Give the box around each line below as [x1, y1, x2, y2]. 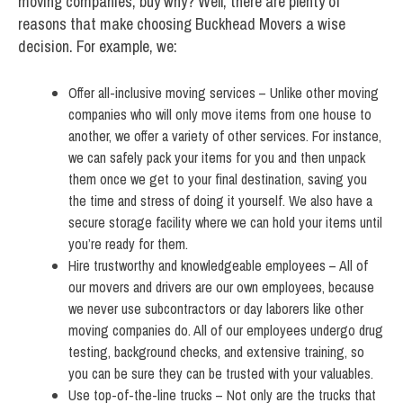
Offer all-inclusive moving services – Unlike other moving [68, 83, 379, 103]
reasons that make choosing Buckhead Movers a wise [18, 13, 345, 36]
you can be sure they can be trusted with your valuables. [68, 363, 373, 384]
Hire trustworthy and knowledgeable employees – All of [68, 255, 368, 276]
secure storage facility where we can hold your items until [68, 212, 382, 233]
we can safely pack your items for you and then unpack [68, 148, 365, 168]
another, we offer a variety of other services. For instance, [68, 126, 381, 147]
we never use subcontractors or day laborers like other [68, 299, 363, 319]
